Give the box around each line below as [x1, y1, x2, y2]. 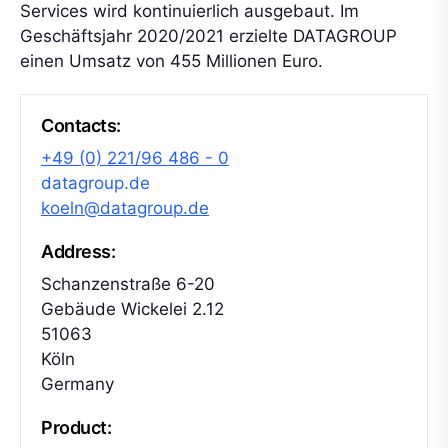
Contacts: [41, 115, 121, 136]
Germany [41, 374, 114, 394]
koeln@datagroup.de [41, 198, 209, 218]
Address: [41, 241, 116, 262]
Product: [41, 417, 112, 438]
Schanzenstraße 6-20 [41, 274, 215, 294]
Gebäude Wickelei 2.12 [41, 299, 224, 319]
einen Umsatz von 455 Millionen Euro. [20, 51, 323, 71]
